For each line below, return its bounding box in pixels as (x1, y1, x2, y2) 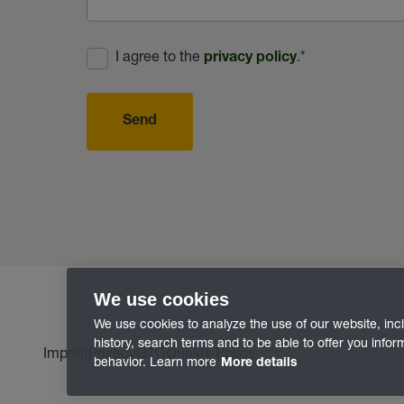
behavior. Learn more (94, 353, 216, 369)
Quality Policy (166, 344, 255, 361)
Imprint (43, 344, 88, 361)
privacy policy (204, 50, 297, 66)
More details (221, 357, 298, 370)
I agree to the (115, 46, 204, 64)
